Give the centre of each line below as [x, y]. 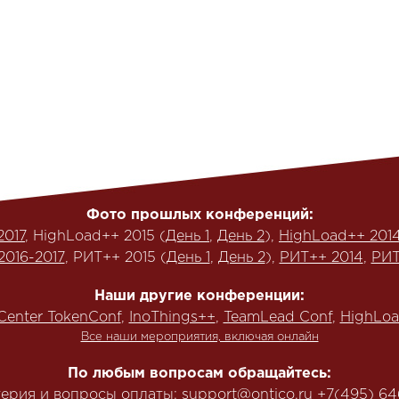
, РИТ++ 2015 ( [115, 258]
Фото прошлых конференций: [199, 215]
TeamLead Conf [277, 318]
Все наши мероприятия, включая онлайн [199, 337]
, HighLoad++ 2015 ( [95, 236]
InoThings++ [172, 318]
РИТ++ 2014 [321, 258]
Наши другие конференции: [199, 296]
